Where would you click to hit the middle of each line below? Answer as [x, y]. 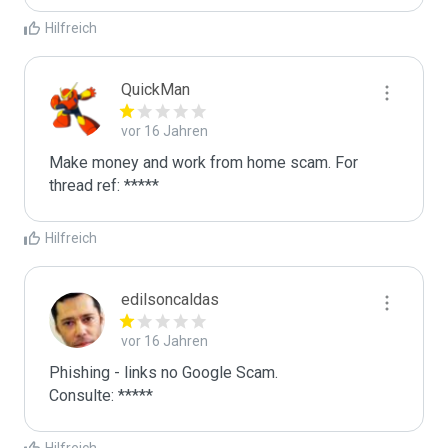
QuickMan [155, 89]
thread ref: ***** [104, 185]
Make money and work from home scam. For [203, 162]
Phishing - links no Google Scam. [163, 372]
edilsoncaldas [170, 299]
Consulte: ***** [101, 395]
